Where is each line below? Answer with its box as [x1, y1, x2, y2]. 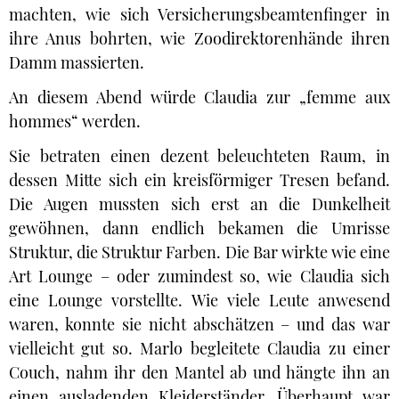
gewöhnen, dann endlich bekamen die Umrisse [9, 217, 390, 239]
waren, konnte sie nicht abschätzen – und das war [9, 313, 390, 335]
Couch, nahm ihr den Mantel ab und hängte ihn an [9, 362, 390, 383]
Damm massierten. [9, 52, 144, 73]
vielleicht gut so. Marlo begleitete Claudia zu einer [9, 338, 390, 359]
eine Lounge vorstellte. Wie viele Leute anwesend [9, 289, 390, 311]
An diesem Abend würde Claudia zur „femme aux [9, 86, 390, 108]
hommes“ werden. [9, 110, 141, 132]
